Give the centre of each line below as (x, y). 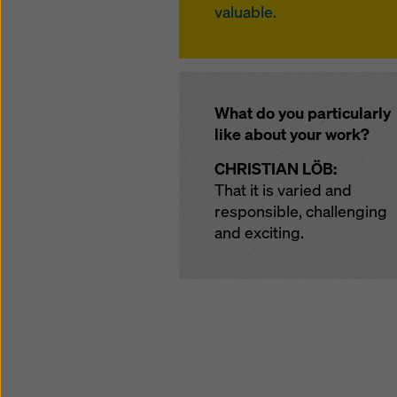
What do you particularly (303, 113)
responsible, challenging (301, 211)
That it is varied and (283, 190)
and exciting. (259, 232)
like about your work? (292, 134)
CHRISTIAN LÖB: (276, 168)
